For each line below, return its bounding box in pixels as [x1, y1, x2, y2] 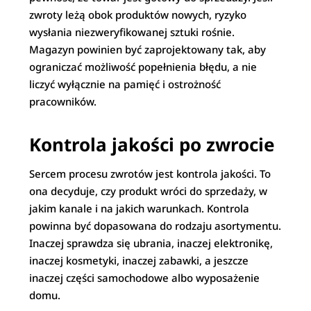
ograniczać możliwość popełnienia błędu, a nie [29, 60, 258, 74]
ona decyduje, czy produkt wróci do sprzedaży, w [29, 184, 268, 198]
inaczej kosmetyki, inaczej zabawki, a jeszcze [29, 253, 249, 267]
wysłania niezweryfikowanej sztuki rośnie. [29, 25, 235, 39]
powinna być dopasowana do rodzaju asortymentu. [29, 219, 282, 233]
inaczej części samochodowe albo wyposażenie [29, 271, 260, 285]
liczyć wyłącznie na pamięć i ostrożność [29, 77, 221, 91]
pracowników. [29, 94, 97, 108]
